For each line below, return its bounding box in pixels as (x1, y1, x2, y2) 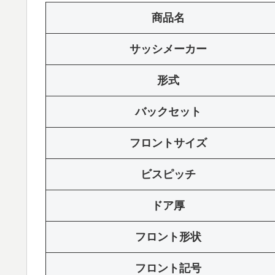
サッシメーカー (130, 42, 207, 55)
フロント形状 (135, 230, 201, 243)
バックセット (135, 105, 201, 118)
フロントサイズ (130, 136, 207, 149)
